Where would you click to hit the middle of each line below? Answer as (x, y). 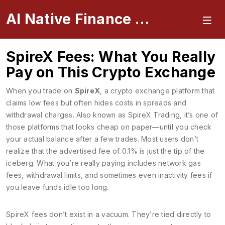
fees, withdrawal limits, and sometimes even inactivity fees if (109, 175)
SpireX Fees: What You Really (111, 57)
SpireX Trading (154, 115)
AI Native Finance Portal (142, 19)
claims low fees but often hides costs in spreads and (96, 103)
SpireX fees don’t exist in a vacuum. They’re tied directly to (109, 214)
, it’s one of (199, 115)
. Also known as (100, 115)
